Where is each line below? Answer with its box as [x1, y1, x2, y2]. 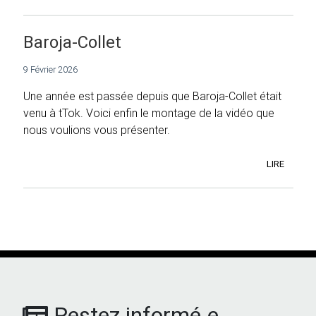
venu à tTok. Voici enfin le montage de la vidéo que [23, 106, 274, 121]
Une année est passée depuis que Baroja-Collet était [23, 89, 281, 104]
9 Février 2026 [23, 63, 78, 76]
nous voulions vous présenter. [23, 123, 170, 138]
